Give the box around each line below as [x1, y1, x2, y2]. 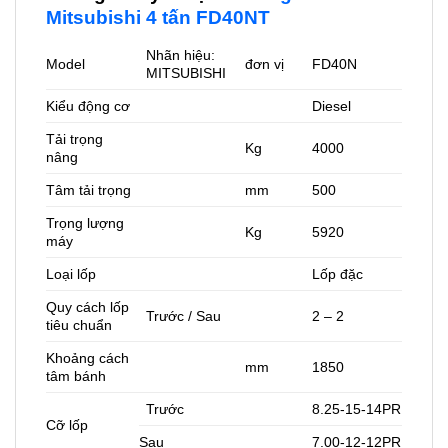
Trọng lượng [46, 215, 124, 232]
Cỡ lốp [46, 417, 88, 434]
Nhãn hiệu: [146, 47, 216, 64]
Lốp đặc [312, 266, 364, 283]
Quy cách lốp [46, 299, 129, 316]
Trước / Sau [146, 308, 222, 325]
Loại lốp [46, 266, 96, 283]
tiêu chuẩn [46, 317, 112, 334]
